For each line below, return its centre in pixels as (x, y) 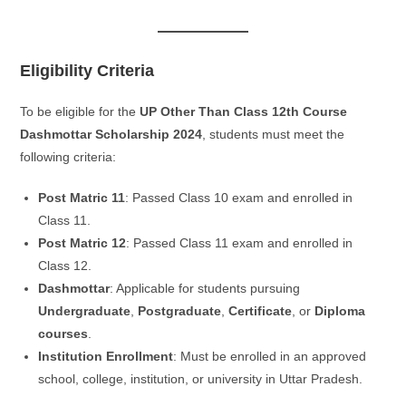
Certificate (261, 310)
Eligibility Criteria (87, 70)
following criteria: (68, 156)
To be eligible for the (80, 111)
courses (63, 333)
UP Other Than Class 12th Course (244, 111)
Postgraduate (180, 310)
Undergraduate (85, 310)
